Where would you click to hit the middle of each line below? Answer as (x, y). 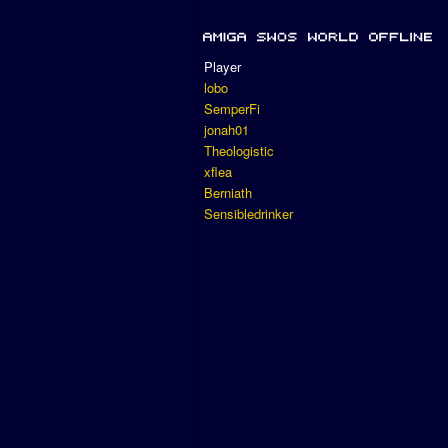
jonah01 (226, 130)
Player (222, 67)
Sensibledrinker (248, 214)
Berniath (228, 193)
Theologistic (239, 151)
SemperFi (232, 109)
